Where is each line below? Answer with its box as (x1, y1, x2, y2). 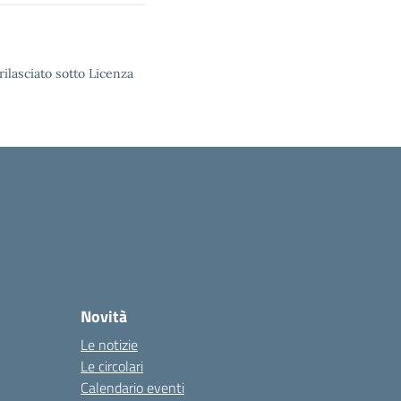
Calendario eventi (81, 377, 184, 398)
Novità (81, 304, 127, 328)
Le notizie (81, 334, 138, 355)
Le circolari (81, 355, 143, 377)
